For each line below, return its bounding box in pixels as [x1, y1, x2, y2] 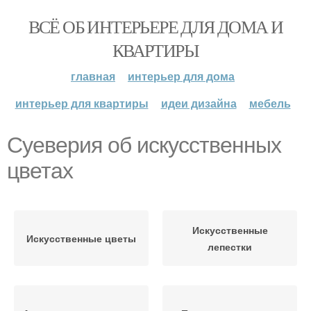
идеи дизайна [160, 95, 237, 111]
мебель [249, 95, 291, 111]
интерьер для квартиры [15, 95, 149, 111]
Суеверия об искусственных [7, 133, 281, 158]
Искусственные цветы [26, 231, 136, 245]
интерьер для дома [128, 68, 235, 84]
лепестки [208, 239, 252, 253]
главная [71, 68, 115, 84]
